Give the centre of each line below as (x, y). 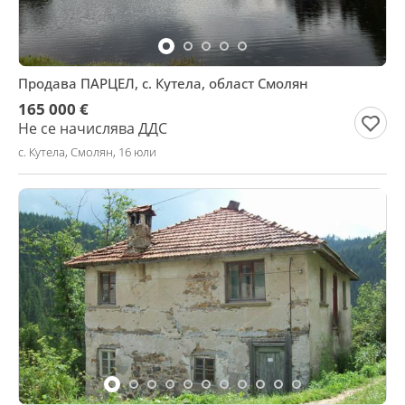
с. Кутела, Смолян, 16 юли (87, 152)
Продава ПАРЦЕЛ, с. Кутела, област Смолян (163, 83)
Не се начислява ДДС (93, 128)
